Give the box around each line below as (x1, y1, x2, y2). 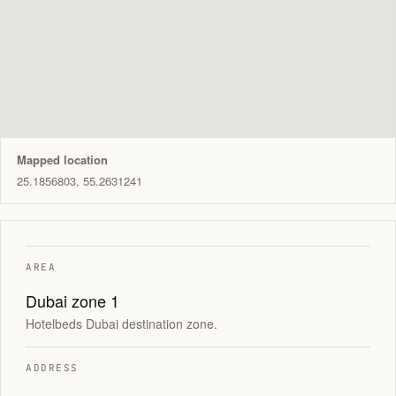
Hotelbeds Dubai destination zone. (26, 315, 217, 332)
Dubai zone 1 (26, 289, 119, 312)
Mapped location (17, 151, 108, 168)
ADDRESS (26, 362, 79, 374)
